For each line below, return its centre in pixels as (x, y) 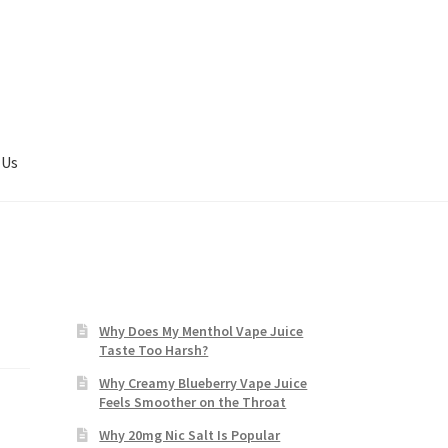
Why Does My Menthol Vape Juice (201, 330)
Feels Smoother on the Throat (193, 401)
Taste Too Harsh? (154, 349)
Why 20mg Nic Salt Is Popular (190, 434)
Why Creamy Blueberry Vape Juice (203, 382)
